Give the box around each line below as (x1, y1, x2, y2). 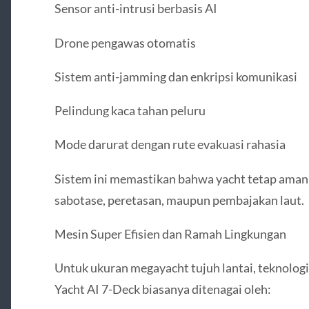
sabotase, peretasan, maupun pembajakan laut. (54, 192, 304, 208)
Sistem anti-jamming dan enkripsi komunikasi (54, 68, 297, 84)
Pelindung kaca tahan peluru (54, 103, 206, 119)
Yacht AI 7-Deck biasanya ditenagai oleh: (54, 281, 271, 297)
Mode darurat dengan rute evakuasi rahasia (54, 137, 286, 152)
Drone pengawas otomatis (54, 34, 196, 50)
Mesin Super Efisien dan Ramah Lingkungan (54, 226, 286, 241)
